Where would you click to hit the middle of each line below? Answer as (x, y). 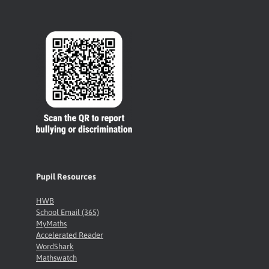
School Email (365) (68, 213)
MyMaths (51, 224)
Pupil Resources (66, 177)
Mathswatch (56, 258)
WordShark (55, 247)
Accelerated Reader (70, 235)
